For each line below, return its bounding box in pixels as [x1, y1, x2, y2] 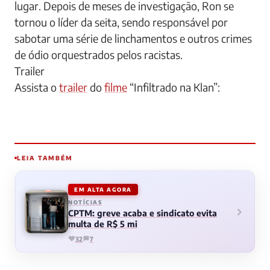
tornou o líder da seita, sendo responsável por [14, 14, 228, 29]
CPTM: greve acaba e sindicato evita [68, 207, 217, 218]
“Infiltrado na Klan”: [127, 80, 220, 94]
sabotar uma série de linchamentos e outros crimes [14, 31, 252, 45]
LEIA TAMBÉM [17, 154, 73, 162]
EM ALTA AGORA [74, 186, 132, 193]
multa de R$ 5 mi [68, 218, 137, 229]
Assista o [14, 80, 59, 94]
